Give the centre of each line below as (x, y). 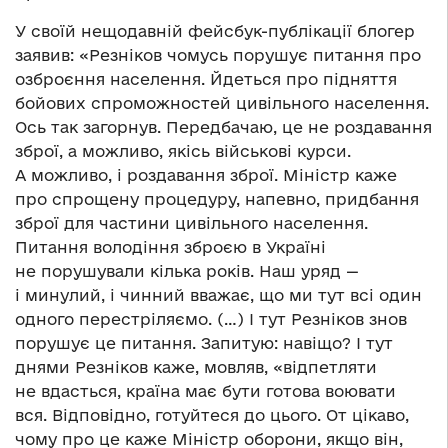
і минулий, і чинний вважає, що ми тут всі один (218, 295)
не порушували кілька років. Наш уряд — (187, 271)
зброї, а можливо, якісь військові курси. (183, 151)
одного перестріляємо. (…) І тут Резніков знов (211, 319)
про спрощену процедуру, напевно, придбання (217, 199)
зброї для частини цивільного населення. (191, 223)
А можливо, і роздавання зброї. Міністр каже (206, 175)
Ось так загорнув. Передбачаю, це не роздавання (223, 127)
